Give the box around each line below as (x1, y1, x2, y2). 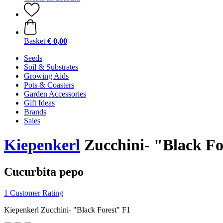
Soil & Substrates (24, 63, 78, 71)
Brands (24, 108, 46, 116)
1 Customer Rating (4, 188, 63, 197)
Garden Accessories (24, 90, 86, 98)
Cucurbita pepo (4, 165, 84, 178)
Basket (24, 37, 45, 45)
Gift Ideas (24, 99, 55, 107)
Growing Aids (24, 72, 69, 80)
